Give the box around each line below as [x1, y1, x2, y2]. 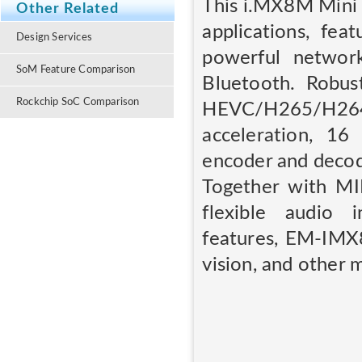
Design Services [16, 32, 92, 42]
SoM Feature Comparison [16, 65, 136, 74]
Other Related [16, 2, 119, 16]
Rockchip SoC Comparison [16, 97, 140, 107]
